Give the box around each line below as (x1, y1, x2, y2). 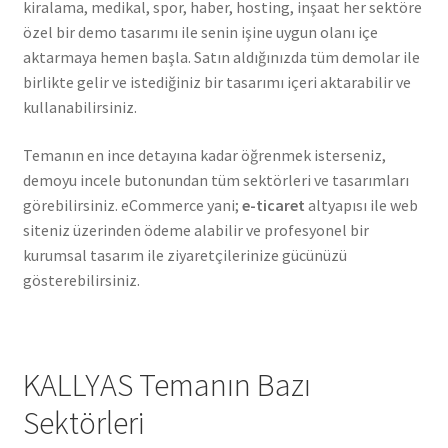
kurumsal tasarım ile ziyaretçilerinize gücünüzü (22, 244, 347, 265)
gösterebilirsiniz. (22, 269, 140, 290)
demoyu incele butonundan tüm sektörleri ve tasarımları (22, 169, 409, 190)
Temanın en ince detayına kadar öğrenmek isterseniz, (22, 144, 386, 165)
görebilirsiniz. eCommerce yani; (22, 194, 242, 215)
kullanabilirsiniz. (22, 97, 137, 118)
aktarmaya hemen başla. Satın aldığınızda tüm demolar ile (22, 47, 420, 68)
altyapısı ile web (304, 194, 418, 215)
